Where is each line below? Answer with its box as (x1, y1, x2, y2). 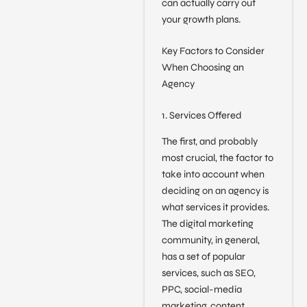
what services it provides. (161, 201, 269, 214)
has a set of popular (161, 251, 245, 263)
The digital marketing (161, 218, 254, 230)
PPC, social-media (161, 284, 242, 296)
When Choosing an (161, 61, 244, 73)
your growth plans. (161, 13, 241, 25)
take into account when (161, 169, 265, 181)
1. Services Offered (161, 109, 242, 121)
